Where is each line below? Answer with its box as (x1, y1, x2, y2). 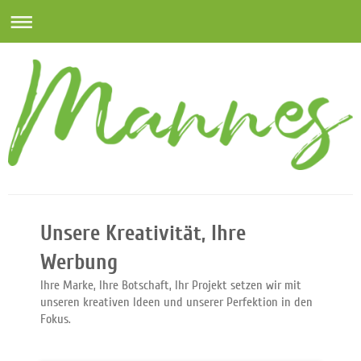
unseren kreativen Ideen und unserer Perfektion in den (40, 294, 313, 311)
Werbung (40, 249, 118, 276)
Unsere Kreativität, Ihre (40, 220, 246, 247)
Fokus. (40, 311, 71, 328)
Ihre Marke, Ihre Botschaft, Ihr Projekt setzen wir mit (40, 277, 301, 294)
